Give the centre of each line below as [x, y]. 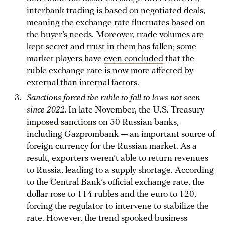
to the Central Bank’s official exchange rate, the [116, 182]
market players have [65, 59]
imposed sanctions [62, 122]
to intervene [129, 206]
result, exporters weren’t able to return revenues [118, 158]
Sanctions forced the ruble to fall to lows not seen [113, 98]
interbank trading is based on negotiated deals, [116, 11]
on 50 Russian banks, [138, 122]
